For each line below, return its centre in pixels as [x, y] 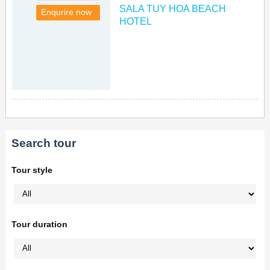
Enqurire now [67, 12]
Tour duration [39, 224]
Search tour [43, 143]
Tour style [32, 170]
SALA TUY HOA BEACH [173, 8]
